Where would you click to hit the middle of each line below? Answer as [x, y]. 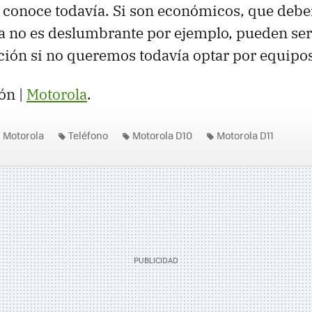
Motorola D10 [162, 135]
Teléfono [88, 135]
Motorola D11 [245, 135]
